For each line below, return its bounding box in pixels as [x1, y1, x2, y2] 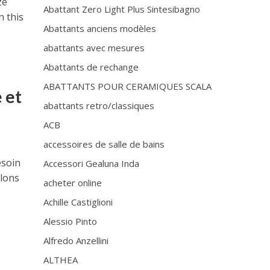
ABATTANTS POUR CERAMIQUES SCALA [43, 80, 212, 92]
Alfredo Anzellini [43, 234, 109, 246]
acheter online [43, 177, 102, 189]
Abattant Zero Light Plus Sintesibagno [43, 3, 201, 15]
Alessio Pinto [43, 215, 98, 227]
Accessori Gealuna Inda [43, 157, 140, 169]
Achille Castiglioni [43, 196, 113, 208]
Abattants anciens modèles [43, 22, 157, 34]
